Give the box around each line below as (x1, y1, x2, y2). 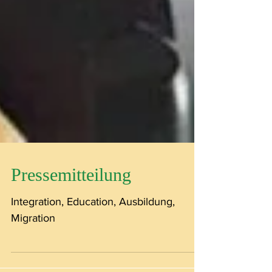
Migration (11, 230, 55, 242)
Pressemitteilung (11, 183, 131, 203)
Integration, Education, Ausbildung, (11, 214, 175, 226)
